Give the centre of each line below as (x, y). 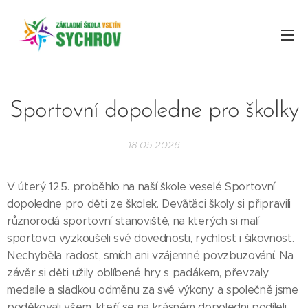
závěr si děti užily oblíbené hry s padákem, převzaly (138, 273)
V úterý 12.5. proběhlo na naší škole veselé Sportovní (141, 187)
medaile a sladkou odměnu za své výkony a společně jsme (153, 290)
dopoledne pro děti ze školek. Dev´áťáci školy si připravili (149, 204)
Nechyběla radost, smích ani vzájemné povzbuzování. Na (151, 255)
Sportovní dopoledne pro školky (154, 111)
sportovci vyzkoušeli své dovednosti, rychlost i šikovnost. (151, 238)
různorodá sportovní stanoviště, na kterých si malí (133, 221)
